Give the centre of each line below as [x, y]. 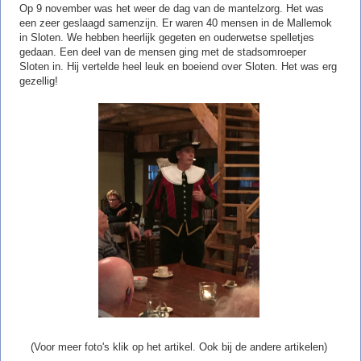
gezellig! [39, 81]
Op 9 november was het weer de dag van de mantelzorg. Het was [172, 8]
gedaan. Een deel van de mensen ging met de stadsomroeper [163, 52]
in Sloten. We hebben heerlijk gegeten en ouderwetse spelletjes [167, 37]
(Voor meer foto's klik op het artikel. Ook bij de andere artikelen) [179, 347]
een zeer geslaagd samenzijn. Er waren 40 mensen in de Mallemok [176, 23]
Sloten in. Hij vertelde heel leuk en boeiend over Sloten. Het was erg [178, 66]
